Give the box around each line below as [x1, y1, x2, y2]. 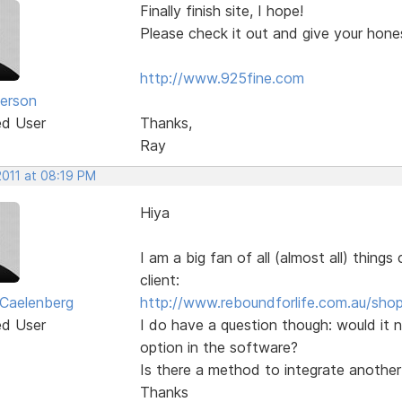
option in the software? [139, 337, 298, 356]
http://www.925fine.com [139, 68, 304, 87]
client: [139, 270, 179, 289]
